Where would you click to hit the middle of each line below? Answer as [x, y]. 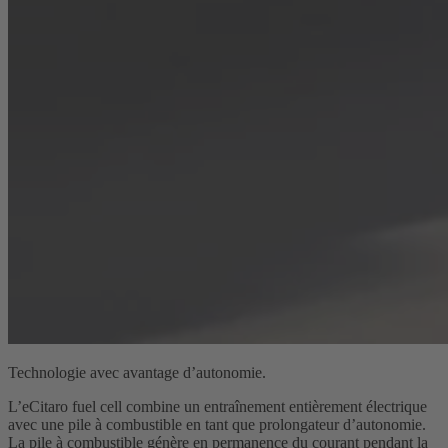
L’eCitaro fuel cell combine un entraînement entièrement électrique [217, 407]
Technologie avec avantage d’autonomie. [137, 373]
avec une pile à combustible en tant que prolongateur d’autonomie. [217, 425]
